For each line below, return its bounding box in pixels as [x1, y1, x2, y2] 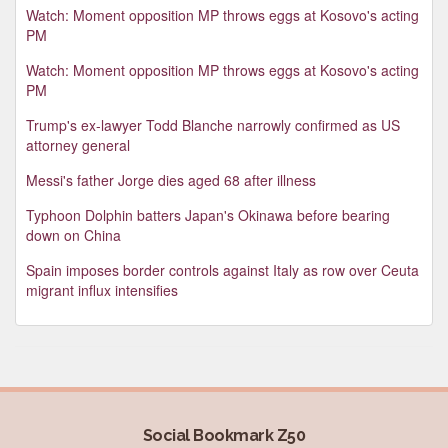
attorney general [26, 134, 130, 155]
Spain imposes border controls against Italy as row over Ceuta [26, 259, 419, 280]
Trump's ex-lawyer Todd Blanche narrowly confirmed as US [26, 114, 400, 135]
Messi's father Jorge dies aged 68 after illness [26, 169, 316, 190]
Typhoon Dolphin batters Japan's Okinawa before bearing [26, 204, 390, 225]
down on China [26, 224, 121, 245]
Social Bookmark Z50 [142, 425, 306, 445]
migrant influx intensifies [26, 279, 178, 300]
